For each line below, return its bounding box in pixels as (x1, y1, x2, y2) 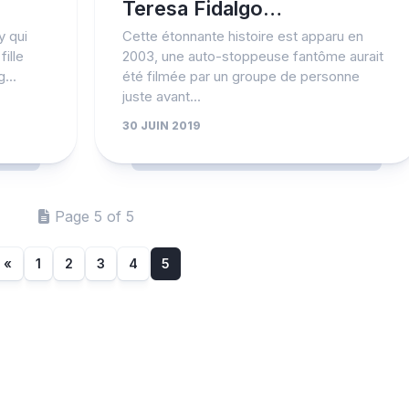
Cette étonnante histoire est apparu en (121, 27, 363, 45)
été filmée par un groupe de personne (121, 68, 360, 85)
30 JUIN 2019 (121, 119, 201, 132)
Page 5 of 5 (55, 207, 134, 225)
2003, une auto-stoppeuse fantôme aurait (121, 47, 383, 65)
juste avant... (121, 88, 201, 105)
